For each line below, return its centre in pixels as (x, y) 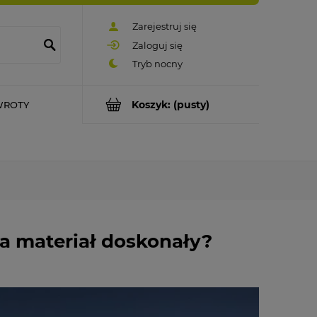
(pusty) (191, 104)
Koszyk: (151, 104)
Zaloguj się (157, 45)
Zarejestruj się (165, 27)
